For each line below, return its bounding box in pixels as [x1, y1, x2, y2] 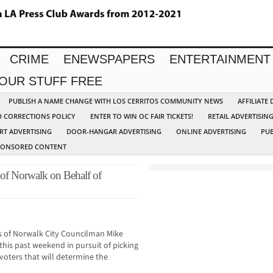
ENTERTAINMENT [169, 52, 271, 66]
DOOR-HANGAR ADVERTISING [66, 127, 161, 136]
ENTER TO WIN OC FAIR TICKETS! [90, 112, 193, 121]
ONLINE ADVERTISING [176, 127, 246, 136]
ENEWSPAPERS [63, 52, 155, 66]
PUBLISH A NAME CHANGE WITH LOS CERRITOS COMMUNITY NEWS [9, 96, 223, 106]
